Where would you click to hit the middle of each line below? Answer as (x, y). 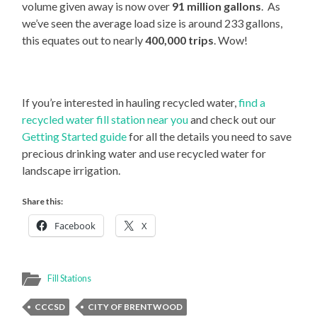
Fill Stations (70, 278)
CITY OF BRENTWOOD (136, 307)
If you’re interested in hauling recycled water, (131, 103)
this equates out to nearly (84, 40)
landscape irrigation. (71, 171)
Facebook (75, 226)
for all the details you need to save (209, 137)
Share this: (43, 202)
